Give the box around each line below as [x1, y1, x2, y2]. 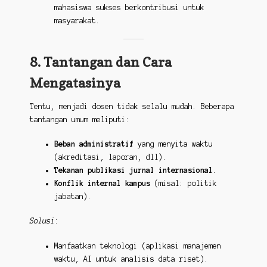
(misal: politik [150, 179, 217, 187]
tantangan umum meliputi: [29, 115, 130, 123]
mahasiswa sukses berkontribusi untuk [54, 3, 204, 11]
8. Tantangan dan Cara [29, 53, 172, 70]
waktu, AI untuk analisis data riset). [54, 254, 209, 263]
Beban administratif [54, 139, 133, 148]
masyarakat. [54, 16, 100, 24]
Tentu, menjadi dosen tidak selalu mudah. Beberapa [29, 102, 234, 110]
